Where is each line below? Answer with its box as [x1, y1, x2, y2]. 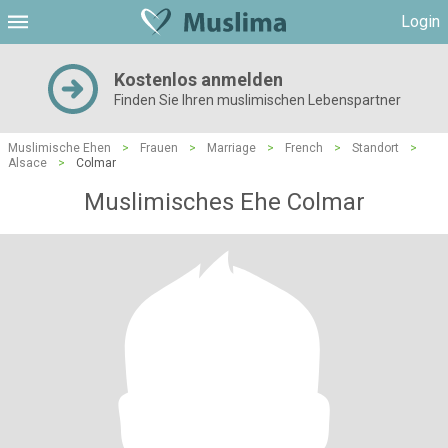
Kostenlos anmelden [113, 69, 283, 90]
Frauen [140, 141, 178, 155]
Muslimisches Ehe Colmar [83, 188, 365, 216]
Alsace [8, 156, 47, 170]
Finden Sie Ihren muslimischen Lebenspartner [113, 92, 401, 108]
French [285, 141, 323, 155]
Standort [352, 141, 399, 155]
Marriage [207, 141, 256, 155]
